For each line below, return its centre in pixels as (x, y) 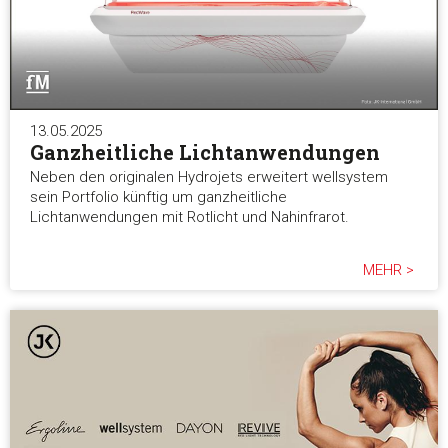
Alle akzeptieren (261, 49)
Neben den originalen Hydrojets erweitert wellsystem (209, 177)
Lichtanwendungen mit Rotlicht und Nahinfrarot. (189, 217)
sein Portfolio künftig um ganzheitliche (158, 197)
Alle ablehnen (261, 176)
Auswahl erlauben (261, 112)
